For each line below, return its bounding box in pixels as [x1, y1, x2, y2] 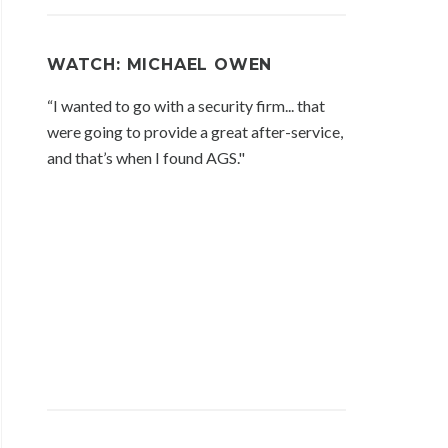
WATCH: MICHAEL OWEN [47, 55, 273, 75]
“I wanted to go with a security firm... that [47, 96, 325, 116]
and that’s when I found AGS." [47, 148, 245, 168]
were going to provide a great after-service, [47, 122, 343, 142]
